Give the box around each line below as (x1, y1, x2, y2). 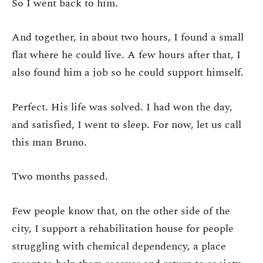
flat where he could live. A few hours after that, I (12, 47, 241, 63)
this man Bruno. (12, 134, 87, 150)
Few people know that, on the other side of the (12, 203, 230, 219)
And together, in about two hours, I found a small (12, 29, 244, 46)
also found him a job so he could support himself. (12, 65, 244, 81)
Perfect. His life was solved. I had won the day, (12, 99, 232, 115)
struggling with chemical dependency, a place (12, 238, 226, 254)
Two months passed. (12, 168, 108, 185)
